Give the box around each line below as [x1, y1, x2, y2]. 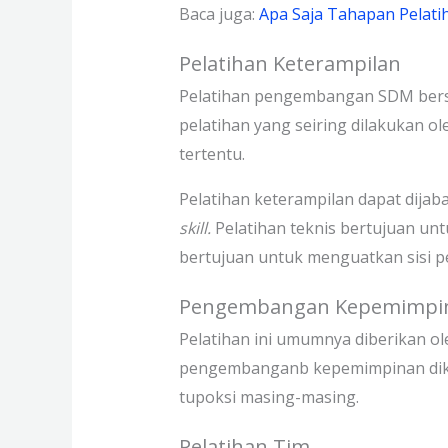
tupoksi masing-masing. [178, 385, 359, 408]
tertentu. [178, 142, 253, 165]
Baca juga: [178, 2, 259, 25]
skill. [178, 216, 215, 239]
